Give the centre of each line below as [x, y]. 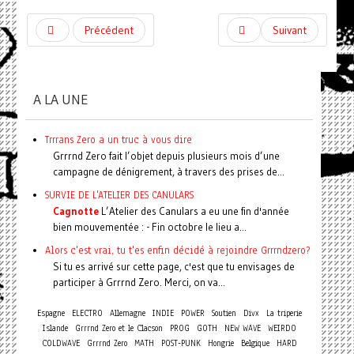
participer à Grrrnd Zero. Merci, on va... [139, 282]
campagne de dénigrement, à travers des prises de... [168, 171]
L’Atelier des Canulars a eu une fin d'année [194, 211]
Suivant [290, 30]
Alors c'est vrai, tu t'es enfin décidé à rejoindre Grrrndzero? [177, 250]
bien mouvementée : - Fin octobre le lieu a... [149, 226]
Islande [55, 328]
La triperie [284, 313]
